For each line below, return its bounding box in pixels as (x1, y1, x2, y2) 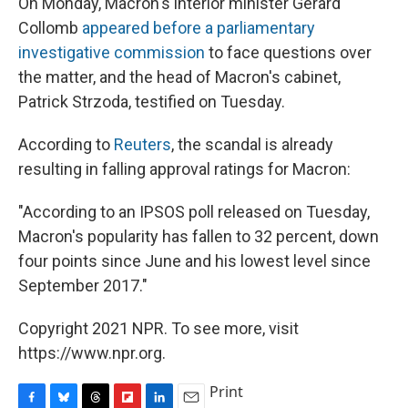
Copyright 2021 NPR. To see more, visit (18, 318, 299, 338)
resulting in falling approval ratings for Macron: (18, 158, 351, 178)
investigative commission (18, 42, 205, 62)
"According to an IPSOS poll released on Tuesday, (18, 201, 370, 221)
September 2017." (18, 275, 148, 295)
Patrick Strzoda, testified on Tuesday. (18, 91, 285, 111)
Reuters (114, 134, 171, 154)
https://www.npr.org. (18, 342, 166, 362)
